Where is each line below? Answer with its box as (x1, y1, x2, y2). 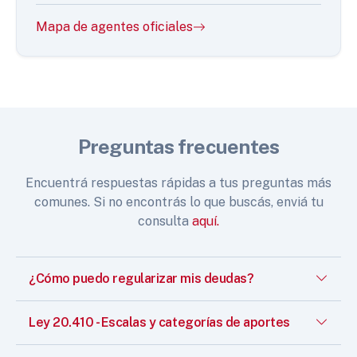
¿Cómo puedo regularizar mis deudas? (29, 270, 254, 286)
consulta (138, 213, 189, 229)
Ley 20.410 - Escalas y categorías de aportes (29, 314, 290, 330)
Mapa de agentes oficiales (36, 18, 193, 34)
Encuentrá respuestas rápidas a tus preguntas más (25, 175, 331, 190)
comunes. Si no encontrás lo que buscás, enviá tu (33, 194, 324, 210)
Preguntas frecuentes (77, 134, 280, 159)
